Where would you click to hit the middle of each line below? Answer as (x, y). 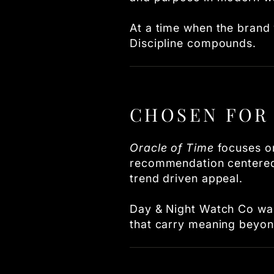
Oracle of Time (172, 148)
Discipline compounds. (193, 43)
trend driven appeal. (186, 179)
